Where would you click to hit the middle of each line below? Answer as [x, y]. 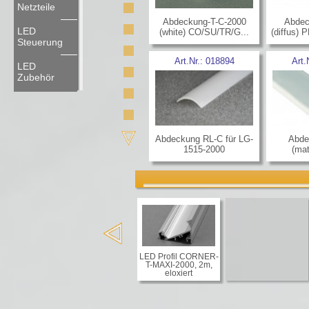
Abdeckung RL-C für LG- [204, 139]
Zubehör [36, 77]
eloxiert [179, 273]
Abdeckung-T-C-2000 [204, 22]
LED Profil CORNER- [179, 257]
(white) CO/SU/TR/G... [204, 32]
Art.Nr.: [190, 61]
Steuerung [40, 42]
